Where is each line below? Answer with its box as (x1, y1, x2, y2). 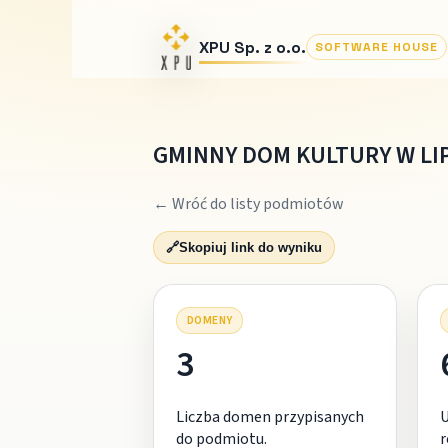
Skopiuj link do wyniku (178, 239, 322, 255)
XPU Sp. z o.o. (198, 36, 306, 58)
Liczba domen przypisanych (175, 405, 364, 428)
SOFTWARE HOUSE (314, 39, 438, 55)
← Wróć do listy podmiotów (152, 192, 344, 215)
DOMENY (186, 311, 233, 329)
